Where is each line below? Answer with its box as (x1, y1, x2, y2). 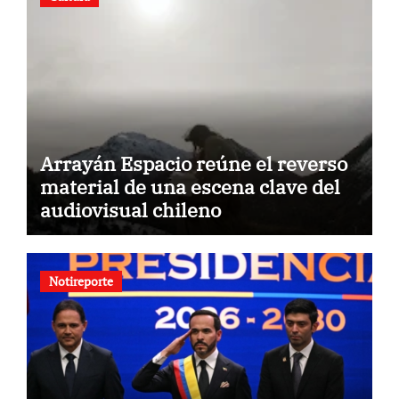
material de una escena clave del (39, 174, 340, 200)
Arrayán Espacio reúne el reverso (39, 151, 347, 177)
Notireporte (48, 272, 113, 289)
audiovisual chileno (39, 197, 221, 224)
